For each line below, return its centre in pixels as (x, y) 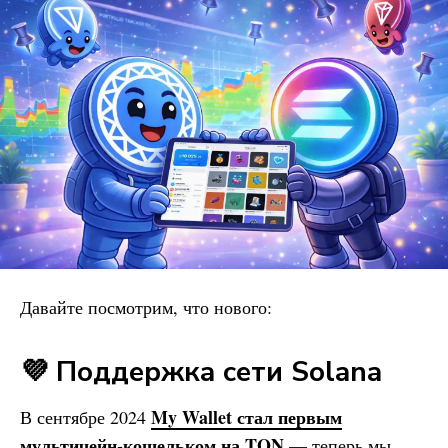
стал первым (287, 416)
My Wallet (191, 416)
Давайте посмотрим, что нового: (146, 306)
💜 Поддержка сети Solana (201, 371)
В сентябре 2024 (85, 416)
